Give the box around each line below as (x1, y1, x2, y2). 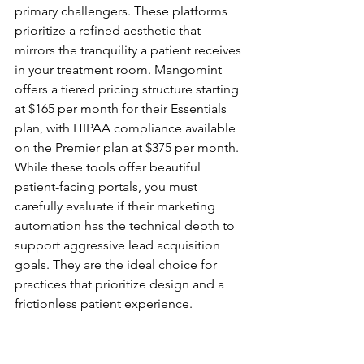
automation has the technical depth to (15, 218, 238, 233)
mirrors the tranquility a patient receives (15, 42, 245, 58)
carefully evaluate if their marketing (15, 198, 219, 214)
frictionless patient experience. (15, 296, 193, 311)
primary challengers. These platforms (15, 3, 231, 19)
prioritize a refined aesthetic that (15, 23, 204, 38)
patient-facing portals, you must (15, 179, 201, 194)
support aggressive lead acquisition (15, 237, 223, 253)
